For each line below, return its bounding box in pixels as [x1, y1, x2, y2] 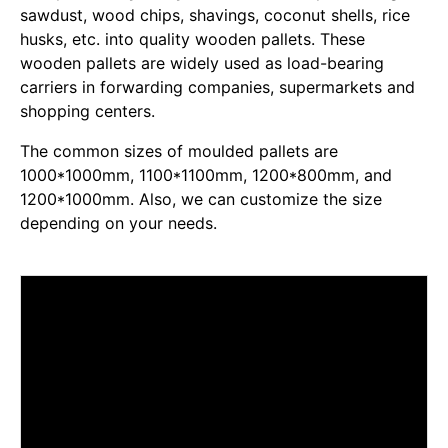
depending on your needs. [20, 213, 217, 233]
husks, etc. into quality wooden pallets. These [20, 29, 365, 49]
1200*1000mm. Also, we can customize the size [20, 189, 382, 209]
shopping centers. [20, 101, 155, 121]
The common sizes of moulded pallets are [20, 141, 338, 161]
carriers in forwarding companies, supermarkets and [20, 77, 415, 97]
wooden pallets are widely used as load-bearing [20, 53, 384, 73]
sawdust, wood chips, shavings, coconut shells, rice [20, 5, 410, 25]
